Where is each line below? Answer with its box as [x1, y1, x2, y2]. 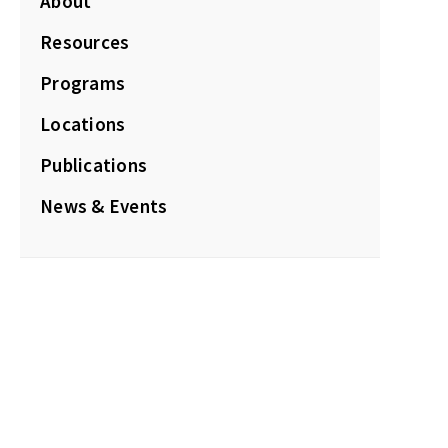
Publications [40, 153, 147, 177]
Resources [40, 30, 130, 54]
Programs [40, 71, 125, 95]
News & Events [40, 194, 168, 218]
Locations [40, 112, 126, 136]
